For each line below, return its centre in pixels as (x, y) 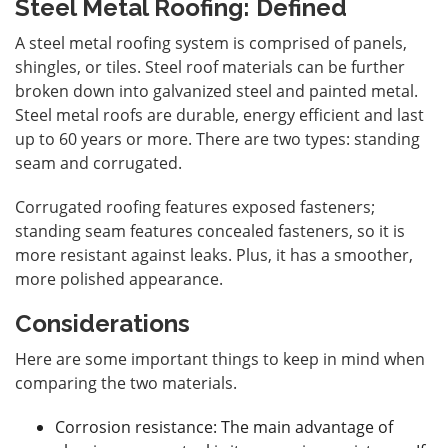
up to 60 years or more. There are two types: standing (217, 138)
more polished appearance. (119, 278)
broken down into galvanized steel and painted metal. (216, 90)
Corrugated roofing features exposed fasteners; (195, 206)
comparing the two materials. (126, 382)
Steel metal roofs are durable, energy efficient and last (219, 114)
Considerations (102, 323)
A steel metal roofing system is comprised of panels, (211, 42)
